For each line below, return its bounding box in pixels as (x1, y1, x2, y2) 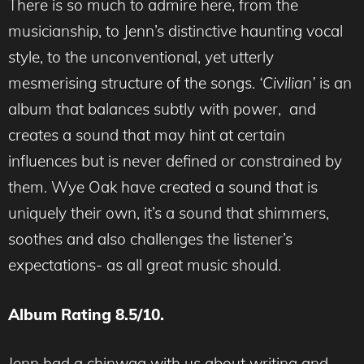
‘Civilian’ (259, 73, 315, 93)
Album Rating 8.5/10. (8, 304, 164, 324)
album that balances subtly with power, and (8, 99, 316, 119)
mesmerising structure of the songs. (8, 73, 259, 93)
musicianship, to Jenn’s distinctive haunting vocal (8, 21, 343, 41)
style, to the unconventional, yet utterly (8, 47, 274, 67)
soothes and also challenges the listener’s (8, 229, 292, 249)
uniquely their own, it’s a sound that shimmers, (8, 203, 329, 223)
